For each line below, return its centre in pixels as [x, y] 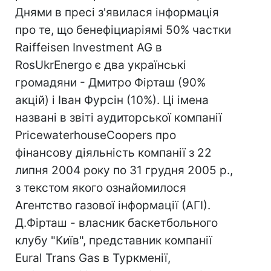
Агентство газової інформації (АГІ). [113, 205]
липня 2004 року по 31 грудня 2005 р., [124, 170]
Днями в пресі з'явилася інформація [117, 12]
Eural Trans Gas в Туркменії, [93, 258]
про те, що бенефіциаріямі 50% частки [123, 30]
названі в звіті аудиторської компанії [119, 118]
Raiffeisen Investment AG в [89, 47]
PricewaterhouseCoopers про [96, 135]
